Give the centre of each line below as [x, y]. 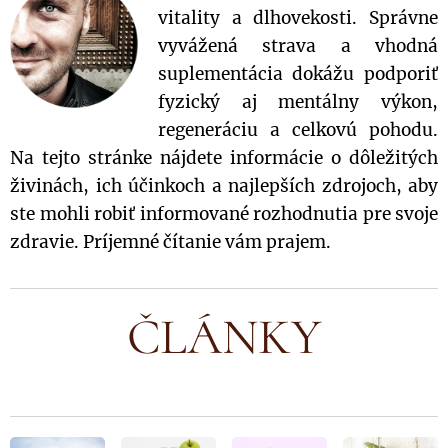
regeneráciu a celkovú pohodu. [297, 129]
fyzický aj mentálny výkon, [297, 101]
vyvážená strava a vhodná [297, 45]
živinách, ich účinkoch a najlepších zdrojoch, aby [224, 185]
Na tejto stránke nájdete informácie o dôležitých [224, 157]
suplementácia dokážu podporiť [297, 73]
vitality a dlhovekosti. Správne [297, 17]
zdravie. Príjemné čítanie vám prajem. [170, 241]
